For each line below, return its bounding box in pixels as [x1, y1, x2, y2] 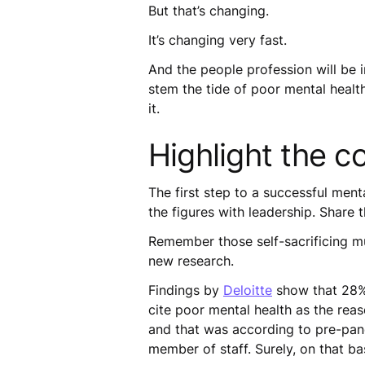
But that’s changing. [148, 2, 277, 19]
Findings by [148, 282, 223, 298]
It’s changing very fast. [148, 32, 295, 48]
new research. [148, 253, 242, 269]
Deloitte [223, 282, 272, 298]
